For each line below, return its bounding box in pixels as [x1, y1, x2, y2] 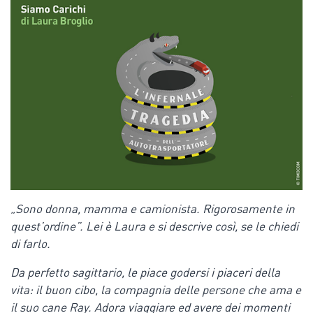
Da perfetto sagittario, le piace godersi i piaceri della [10, 267, 280, 279]
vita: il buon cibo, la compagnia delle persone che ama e [10, 284, 301, 297]
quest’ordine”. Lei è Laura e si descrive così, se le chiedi [10, 221, 298, 233]
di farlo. [10, 238, 50, 251]
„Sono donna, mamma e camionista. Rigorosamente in [10, 203, 295, 216]
